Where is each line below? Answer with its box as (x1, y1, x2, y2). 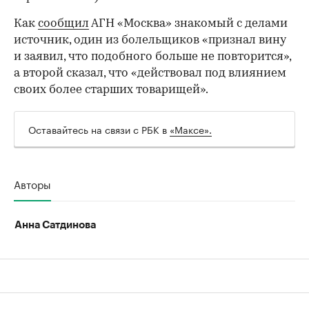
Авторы (14, 175, 51, 192)
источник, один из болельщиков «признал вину (14, 34, 286, 47)
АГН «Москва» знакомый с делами (89, 18, 288, 30)
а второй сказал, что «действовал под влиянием (14, 68, 286, 80)
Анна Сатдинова (14, 220, 96, 231)
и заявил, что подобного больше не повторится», (14, 51, 291, 63)
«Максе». (170, 121, 212, 137)
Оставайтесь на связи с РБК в (28, 121, 170, 137)
